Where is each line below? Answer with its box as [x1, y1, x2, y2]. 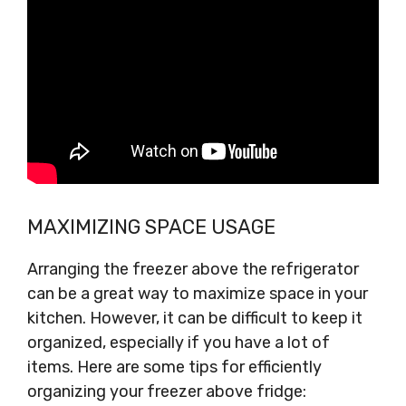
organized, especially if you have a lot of [27, 333, 330, 353]
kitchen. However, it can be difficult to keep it [27, 308, 362, 328]
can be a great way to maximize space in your [27, 284, 368, 304]
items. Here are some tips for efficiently [27, 357, 322, 377]
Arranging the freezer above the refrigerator [27, 259, 359, 279]
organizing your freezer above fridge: [27, 382, 306, 401]
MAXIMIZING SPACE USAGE [27, 215, 275, 239]
